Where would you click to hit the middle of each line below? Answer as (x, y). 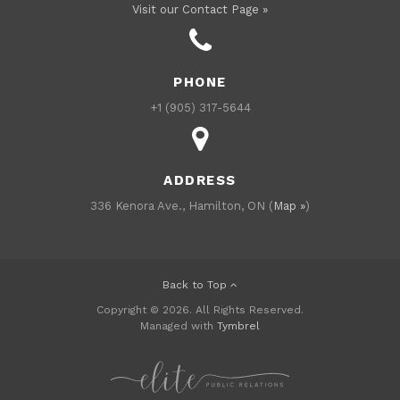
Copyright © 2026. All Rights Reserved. (200, 309)
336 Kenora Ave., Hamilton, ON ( (182, 205)
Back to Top (196, 284)
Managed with (179, 325)
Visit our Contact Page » (200, 9)
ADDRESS (200, 180)
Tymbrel (238, 325)
